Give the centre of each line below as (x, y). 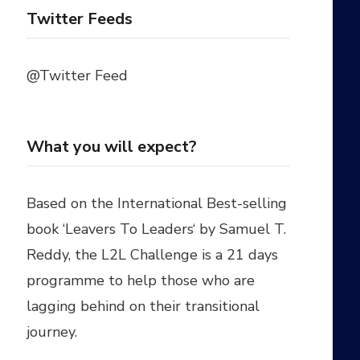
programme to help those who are (141, 281)
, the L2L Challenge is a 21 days (174, 255)
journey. (52, 332)
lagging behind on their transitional (143, 307)
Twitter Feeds (80, 19)
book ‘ (46, 229)
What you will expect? (112, 147)
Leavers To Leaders (129, 229)
